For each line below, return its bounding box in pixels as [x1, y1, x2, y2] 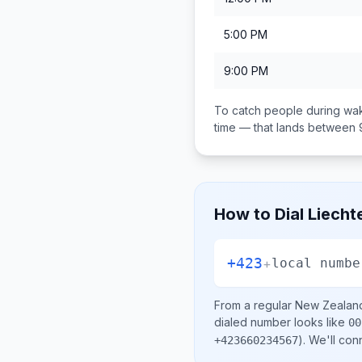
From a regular [214, 298, 295, 312]
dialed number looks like [214, 315, 348, 329]
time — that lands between [214, 120, 359, 134]
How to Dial [214, 204, 308, 224]
